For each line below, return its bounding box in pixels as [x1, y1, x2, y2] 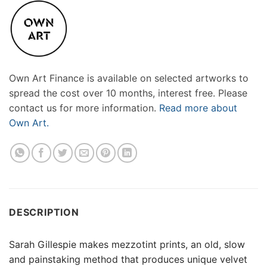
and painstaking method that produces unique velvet [9, 253, 247, 266]
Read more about [159, 102, 237, 114]
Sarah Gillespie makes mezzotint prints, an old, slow [9, 238, 245, 251]
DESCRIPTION [9, 206, 79, 219]
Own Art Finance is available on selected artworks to [9, 72, 249, 85]
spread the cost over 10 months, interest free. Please [9, 87, 247, 100]
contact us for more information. [9, 102, 159, 114]
